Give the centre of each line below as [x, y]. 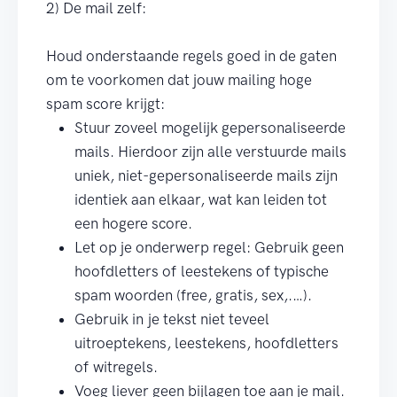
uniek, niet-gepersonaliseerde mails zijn [206, 175]
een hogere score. [133, 223]
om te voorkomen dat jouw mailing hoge [179, 80]
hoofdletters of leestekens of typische [202, 271]
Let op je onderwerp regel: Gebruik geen [209, 247]
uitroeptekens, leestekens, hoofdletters [206, 343]
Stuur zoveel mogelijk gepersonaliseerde [210, 128]
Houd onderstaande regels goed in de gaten [191, 56]
